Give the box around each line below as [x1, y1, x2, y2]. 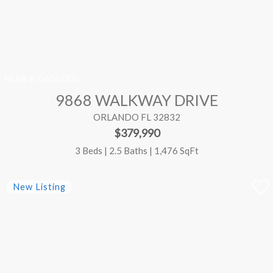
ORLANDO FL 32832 [93, 112, 180, 123]
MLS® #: [4, 74, 37, 84]
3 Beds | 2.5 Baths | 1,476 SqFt [74, 144, 199, 156]
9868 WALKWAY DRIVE [55, 91, 218, 110]
